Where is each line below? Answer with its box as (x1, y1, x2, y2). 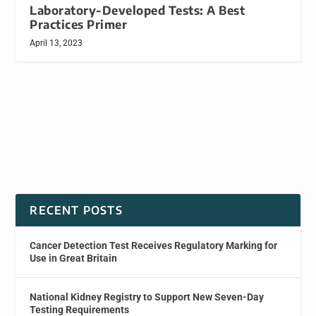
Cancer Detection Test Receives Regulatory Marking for (30, 239, 278, 251)
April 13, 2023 (30, 37, 83, 48)
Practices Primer (30, 16, 128, 32)
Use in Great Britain (30, 252, 118, 264)
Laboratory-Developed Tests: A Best (30, 2, 245, 18)
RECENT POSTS (30, 202, 123, 217)
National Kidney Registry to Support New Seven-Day (30, 291, 265, 303)
